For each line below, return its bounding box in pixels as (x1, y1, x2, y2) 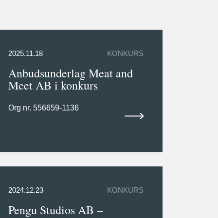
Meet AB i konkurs (8, 77, 98, 93)
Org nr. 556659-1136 (8, 104, 79, 112)
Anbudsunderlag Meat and (8, 65, 133, 81)
